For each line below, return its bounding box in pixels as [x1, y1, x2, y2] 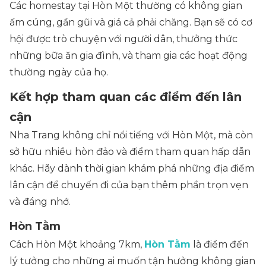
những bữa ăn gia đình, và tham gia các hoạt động [9, 49, 248, 61]
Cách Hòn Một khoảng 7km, [9, 238, 144, 250]
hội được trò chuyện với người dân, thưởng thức [9, 33, 237, 45]
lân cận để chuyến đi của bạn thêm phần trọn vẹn [9, 179, 248, 191]
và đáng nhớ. [9, 195, 71, 207]
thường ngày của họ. [9, 66, 108, 78]
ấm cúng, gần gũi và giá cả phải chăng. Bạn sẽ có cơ [9, 16, 252, 28]
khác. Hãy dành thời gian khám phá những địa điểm [9, 162, 254, 174]
